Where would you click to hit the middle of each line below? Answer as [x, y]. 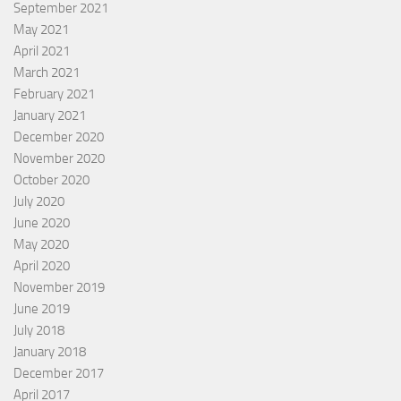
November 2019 [59, 288]
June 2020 [42, 223]
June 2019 [42, 309]
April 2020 [42, 266]
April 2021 [42, 51]
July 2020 [39, 202]
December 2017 [59, 374]
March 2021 [47, 73]
